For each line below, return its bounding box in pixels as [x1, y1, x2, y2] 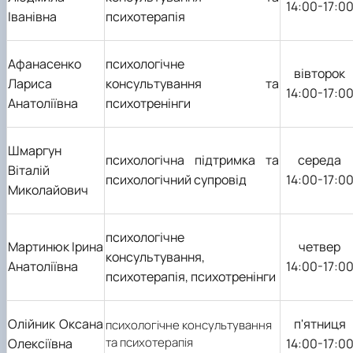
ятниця [303, 314, 346, 333]
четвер [299, 237, 340, 255]
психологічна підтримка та [106, 150, 279, 169]
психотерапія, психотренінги [106, 267, 276, 285]
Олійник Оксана [8, 314, 103, 333]
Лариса [8, 74, 52, 92]
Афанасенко [8, 54, 81, 72]
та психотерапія [106, 333, 193, 351]
